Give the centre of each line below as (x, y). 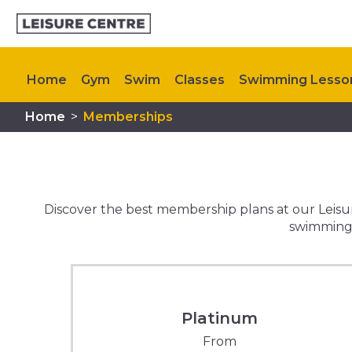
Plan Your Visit (281, 130)
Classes (200, 80)
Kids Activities (72, 130)
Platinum (219, 318)
